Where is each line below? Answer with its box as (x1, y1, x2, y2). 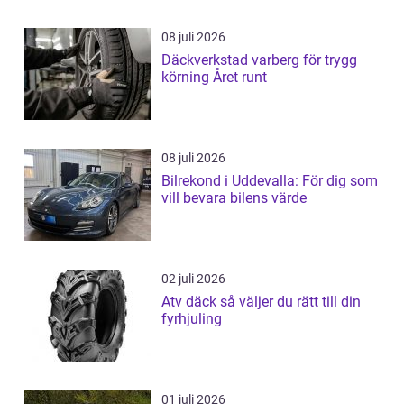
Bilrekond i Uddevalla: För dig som (161, 171, 378, 189)
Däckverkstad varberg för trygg (161, 50, 357, 69)
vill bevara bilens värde (161, 188, 307, 207)
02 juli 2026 (161, 271, 225, 286)
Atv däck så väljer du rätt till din (161, 292, 220, 310)
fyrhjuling (161, 309, 222, 327)
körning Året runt (161, 68, 267, 86)
